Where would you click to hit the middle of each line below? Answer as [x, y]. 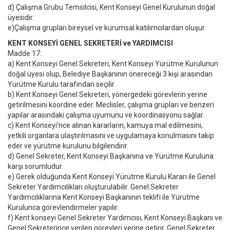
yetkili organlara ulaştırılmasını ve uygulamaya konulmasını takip [111, 136]
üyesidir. [21, 17]
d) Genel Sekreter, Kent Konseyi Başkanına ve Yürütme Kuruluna [111, 156]
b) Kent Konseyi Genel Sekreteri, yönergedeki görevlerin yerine [108, 94]
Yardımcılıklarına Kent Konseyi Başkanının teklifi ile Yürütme [104, 197]
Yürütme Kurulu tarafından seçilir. [62, 84]
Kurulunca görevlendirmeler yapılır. [63, 207]
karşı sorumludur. [35, 166]
